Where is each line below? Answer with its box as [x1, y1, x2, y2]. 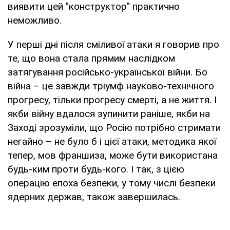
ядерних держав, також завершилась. [8, 190, 180, 203]
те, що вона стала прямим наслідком [8, 52, 175, 64]
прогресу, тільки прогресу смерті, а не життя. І [8, 93, 217, 106]
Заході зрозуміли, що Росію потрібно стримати [8, 121, 221, 133]
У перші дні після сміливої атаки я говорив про [8, 38, 219, 50]
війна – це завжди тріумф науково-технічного [8, 80, 214, 92]
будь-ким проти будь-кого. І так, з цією [8, 163, 184, 175]
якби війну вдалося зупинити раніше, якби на [8, 107, 210, 120]
